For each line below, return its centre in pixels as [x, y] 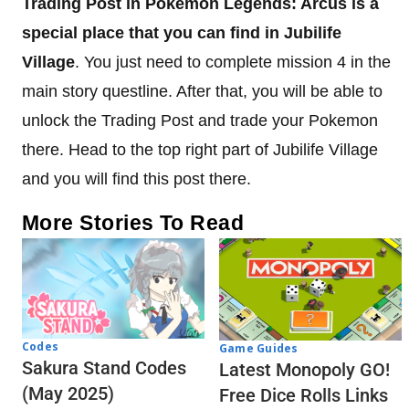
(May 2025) [68, 393]
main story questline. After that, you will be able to [202, 91]
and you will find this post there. [136, 178]
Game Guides [259, 349]
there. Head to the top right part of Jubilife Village [200, 149]
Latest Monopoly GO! [304, 370]
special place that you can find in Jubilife [182, 32]
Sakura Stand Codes [104, 367]
